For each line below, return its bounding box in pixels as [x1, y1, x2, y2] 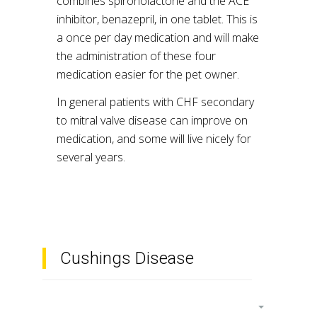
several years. [57, 149, 125, 165]
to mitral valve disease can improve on [57, 113, 248, 128]
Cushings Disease [60, 248, 194, 268]
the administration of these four [57, 48, 216, 64]
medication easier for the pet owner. [57, 67, 239, 82]
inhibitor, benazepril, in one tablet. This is [57, 11, 258, 27]
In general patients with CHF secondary [57, 94, 254, 110]
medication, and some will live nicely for [57, 131, 251, 146]
